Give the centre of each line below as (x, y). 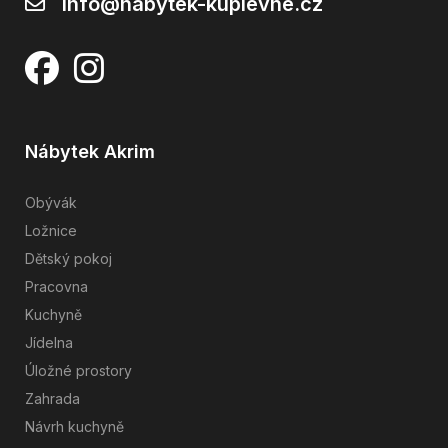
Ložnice (51, 230)
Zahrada (52, 398)
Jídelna (49, 342)
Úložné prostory (78, 370)
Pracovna (56, 286)
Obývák (51, 202)
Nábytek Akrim (90, 151)
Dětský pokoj (68, 258)
